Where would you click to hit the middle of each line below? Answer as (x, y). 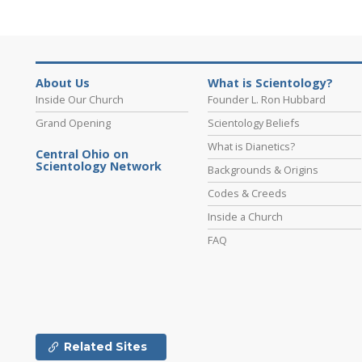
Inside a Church (246, 217)
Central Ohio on (82, 154)
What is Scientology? (271, 83)
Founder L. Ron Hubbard (267, 100)
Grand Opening (73, 123)
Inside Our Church (80, 100)
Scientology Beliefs (254, 123)
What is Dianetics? (252, 147)
